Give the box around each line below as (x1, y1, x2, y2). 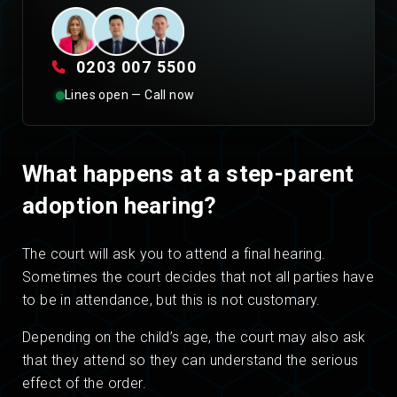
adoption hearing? (22, 192, 217, 220)
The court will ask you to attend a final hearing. (22, 245, 326, 263)
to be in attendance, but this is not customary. (22, 292, 321, 309)
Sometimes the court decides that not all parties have (22, 269, 375, 286)
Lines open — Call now (65, 88, 195, 103)
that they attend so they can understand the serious (22, 352, 359, 370)
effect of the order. (22, 375, 146, 393)
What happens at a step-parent (22, 160, 354, 188)
